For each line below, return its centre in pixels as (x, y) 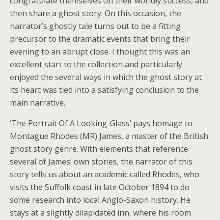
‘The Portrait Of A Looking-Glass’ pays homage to (101, 124)
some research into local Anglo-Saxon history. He (100, 200)
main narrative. (38, 103)
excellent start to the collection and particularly (96, 65)
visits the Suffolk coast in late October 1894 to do (100, 187)
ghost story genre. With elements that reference (99, 149)
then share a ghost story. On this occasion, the (96, 14)
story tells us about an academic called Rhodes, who (105, 175)
